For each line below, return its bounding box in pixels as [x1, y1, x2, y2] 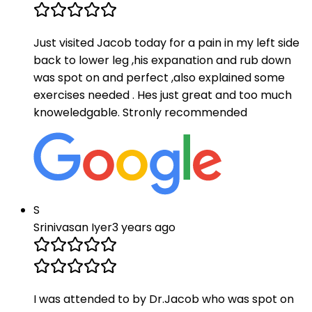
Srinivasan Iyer [33, 219, 112, 236]
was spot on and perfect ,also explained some [33, 70, 285, 86]
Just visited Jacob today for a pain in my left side [33, 35, 299, 52]
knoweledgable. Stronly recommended [33, 104, 247, 121]
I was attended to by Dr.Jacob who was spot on [33, 291, 294, 308]
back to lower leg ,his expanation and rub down [33, 52, 291, 69]
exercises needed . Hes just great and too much [33, 87, 292, 104]
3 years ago [112, 219, 175, 236]
